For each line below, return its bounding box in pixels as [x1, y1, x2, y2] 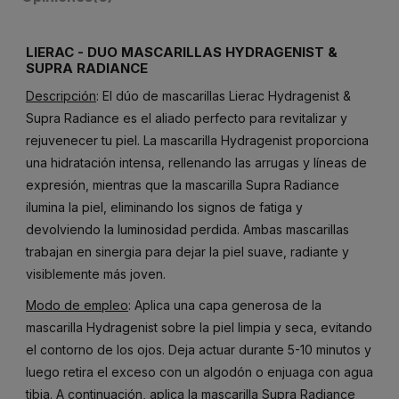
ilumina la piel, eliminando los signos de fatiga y [26, 199, 303, 216]
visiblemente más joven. [26, 266, 166, 282]
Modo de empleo [26, 297, 128, 313]
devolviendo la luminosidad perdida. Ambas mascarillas [26, 222, 349, 238]
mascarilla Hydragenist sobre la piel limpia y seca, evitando [26, 319, 372, 335]
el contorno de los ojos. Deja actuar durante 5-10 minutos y [26, 341, 371, 357]
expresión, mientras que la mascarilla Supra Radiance [26, 177, 339, 193]
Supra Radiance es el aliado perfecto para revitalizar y [26, 110, 347, 126]
